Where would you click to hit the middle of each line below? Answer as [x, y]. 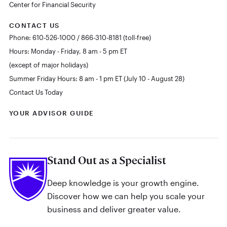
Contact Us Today [36, 92]
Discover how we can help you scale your [126, 196]
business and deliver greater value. [114, 209]
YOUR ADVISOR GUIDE [51, 113]
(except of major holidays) [48, 65]
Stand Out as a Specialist [106, 161]
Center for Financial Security [52, 5]
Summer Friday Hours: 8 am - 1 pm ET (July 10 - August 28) [97, 79]
